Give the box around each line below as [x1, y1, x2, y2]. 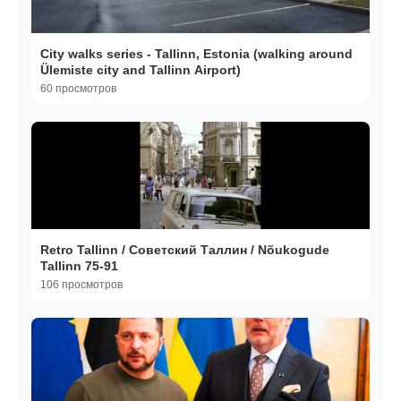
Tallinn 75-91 [40, 259, 118, 274]
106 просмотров [40, 278, 123, 292]
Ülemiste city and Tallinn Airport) [40, 63, 241, 78]
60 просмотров [40, 82, 116, 96]
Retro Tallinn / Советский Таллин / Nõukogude [40, 243, 329, 258]
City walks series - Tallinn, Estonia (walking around [40, 47, 353, 62]
